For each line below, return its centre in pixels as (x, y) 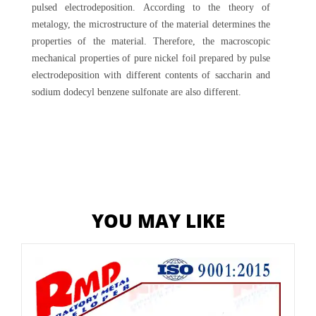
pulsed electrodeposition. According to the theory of (151, 7)
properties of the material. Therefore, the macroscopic (151, 41)
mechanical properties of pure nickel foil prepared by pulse (151, 58)
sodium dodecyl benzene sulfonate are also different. (136, 92)
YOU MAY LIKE (158, 221)
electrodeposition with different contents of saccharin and (151, 75)
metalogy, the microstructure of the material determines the (151, 24)
